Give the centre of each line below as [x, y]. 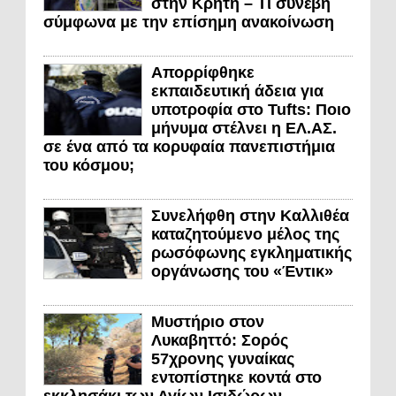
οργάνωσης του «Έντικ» [242, 272]
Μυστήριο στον [208, 322]
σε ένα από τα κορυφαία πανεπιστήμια [189, 147]
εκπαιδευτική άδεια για [237, 91]
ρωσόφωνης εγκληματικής [251, 253]
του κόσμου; [89, 166]
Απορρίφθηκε [203, 73]
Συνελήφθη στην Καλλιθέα [250, 216]
